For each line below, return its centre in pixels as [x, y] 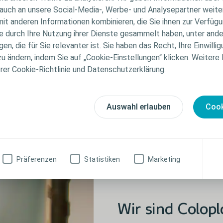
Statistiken [102, 159]
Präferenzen [36, 159]
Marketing [164, 159]
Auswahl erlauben [139, 107]
